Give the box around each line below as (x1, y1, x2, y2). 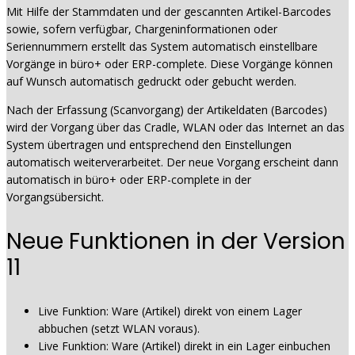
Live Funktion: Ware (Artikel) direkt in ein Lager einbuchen (38, 338, 330, 353)
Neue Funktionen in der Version (6, 226, 345, 257)
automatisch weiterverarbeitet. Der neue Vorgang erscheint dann (6, 155, 338, 170)
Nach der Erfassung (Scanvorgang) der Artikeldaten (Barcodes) (6, 102, 327, 117)
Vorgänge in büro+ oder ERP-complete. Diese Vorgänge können (6, 56, 333, 71)
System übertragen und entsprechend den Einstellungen (6, 137, 292, 152)
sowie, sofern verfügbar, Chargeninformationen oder (6, 21, 277, 36)
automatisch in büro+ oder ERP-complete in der (6, 172, 251, 187)
